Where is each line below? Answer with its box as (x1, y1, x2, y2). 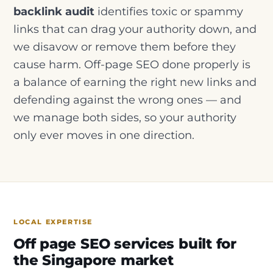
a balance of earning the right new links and (13, 75, 257, 88)
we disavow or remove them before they (13, 40, 236, 53)
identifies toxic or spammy (94, 4, 243, 18)
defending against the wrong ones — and (13, 93, 241, 106)
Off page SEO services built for (13, 235, 237, 253)
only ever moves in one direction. (13, 128, 194, 141)
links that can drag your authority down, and (13, 22, 257, 35)
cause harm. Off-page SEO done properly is (13, 57, 250, 71)
